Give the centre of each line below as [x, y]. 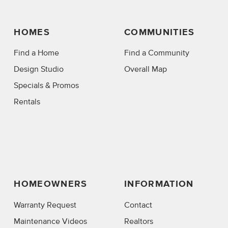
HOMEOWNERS [51, 184]
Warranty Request [45, 205]
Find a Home [37, 53]
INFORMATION [159, 184]
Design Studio [39, 69]
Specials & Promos [47, 86]
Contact [138, 205]
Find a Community [156, 53]
